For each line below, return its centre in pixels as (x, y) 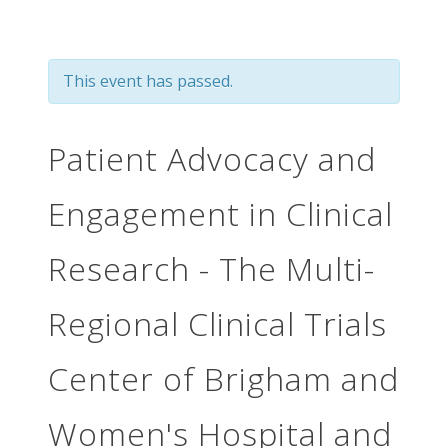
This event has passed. (148, 81)
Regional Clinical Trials (217, 323)
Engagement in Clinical (220, 213)
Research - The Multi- (211, 268)
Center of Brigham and (223, 378)
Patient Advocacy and (212, 158)
